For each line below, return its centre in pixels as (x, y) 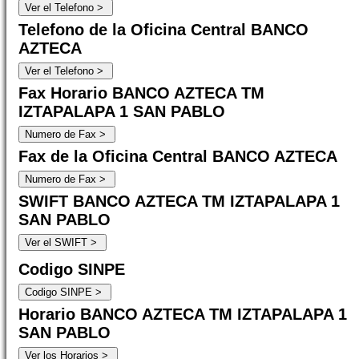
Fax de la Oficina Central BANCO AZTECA (178, 156)
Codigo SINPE (72, 269)
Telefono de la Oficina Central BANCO (163, 30)
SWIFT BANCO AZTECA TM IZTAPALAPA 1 (179, 201)
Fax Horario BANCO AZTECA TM (141, 93)
